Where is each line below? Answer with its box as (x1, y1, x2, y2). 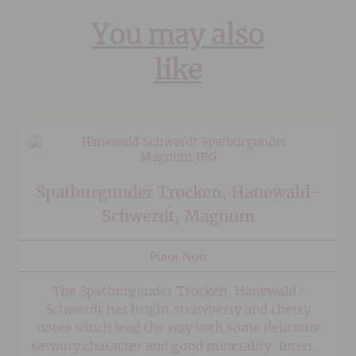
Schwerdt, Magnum (101, 209, 255, 226)
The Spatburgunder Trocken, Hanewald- (52, 285, 304, 299)
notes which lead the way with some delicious (37, 322, 319, 335)
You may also (91, 22, 265, 50)
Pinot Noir (149, 248, 207, 264)
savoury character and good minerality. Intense (31, 340, 325, 354)
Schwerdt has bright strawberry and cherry (45, 304, 311, 317)
